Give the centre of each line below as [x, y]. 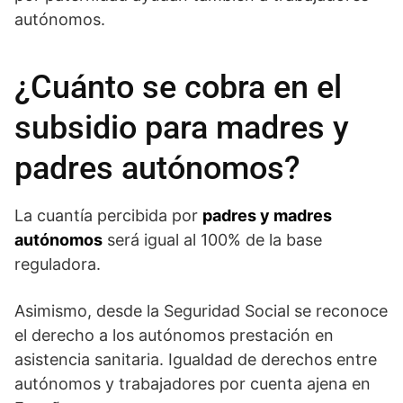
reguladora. [58, 264]
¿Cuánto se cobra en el [178, 87]
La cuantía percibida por [108, 215]
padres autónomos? [157, 168]
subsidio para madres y [182, 127]
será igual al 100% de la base [212, 239]
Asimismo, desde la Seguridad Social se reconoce [201, 310]
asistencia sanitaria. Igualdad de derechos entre [196, 359]
